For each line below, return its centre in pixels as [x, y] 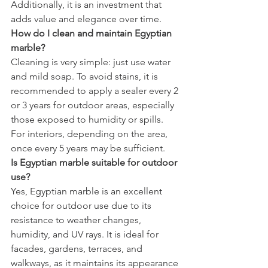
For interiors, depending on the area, [90, 133]
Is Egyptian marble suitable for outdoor [95, 162]
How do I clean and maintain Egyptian [92, 33]
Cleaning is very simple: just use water [92, 62]
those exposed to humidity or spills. [88, 119]
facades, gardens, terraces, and [78, 248]
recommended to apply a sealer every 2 [96, 90]
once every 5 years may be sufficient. [88, 148]
